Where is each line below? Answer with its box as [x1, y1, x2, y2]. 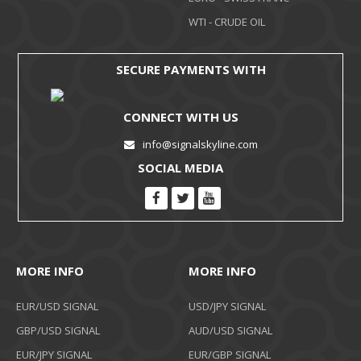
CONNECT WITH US [122, 108, 239, 125]
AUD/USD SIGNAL [189, 322, 272, 338]
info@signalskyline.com [142, 136, 258, 151]
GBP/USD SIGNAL [16, 322, 100, 338]
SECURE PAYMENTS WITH [115, 60, 266, 77]
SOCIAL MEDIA [138, 159, 223, 176]
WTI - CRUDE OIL [189, 14, 265, 29]
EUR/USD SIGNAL [16, 298, 98, 313]
